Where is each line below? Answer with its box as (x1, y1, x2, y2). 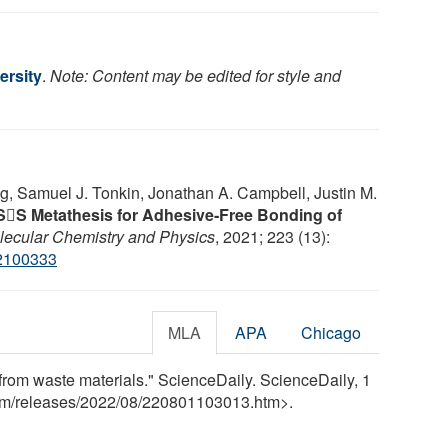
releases (15, 389, 76, 413)
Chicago (301, 320, 362, 344)
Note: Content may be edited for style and (50, 63, 341, 87)
